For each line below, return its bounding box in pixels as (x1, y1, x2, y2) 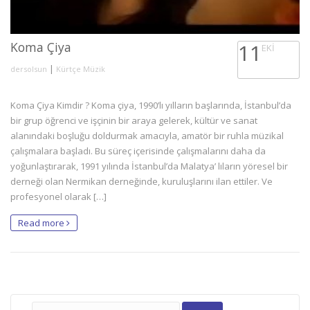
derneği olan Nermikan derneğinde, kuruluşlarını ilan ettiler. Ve (10, 174, 273, 188)
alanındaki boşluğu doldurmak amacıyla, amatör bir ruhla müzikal (10, 129, 284, 142)
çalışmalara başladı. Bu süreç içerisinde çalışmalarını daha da (10, 144, 266, 157)
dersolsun (10, 63, 47, 74)
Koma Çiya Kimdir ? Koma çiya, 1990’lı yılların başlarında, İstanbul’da (10, 98, 291, 111)
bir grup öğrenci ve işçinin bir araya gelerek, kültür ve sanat (10, 113, 257, 127)
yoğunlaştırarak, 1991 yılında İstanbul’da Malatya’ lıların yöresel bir (10, 159, 288, 172)
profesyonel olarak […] (10, 190, 107, 203)
